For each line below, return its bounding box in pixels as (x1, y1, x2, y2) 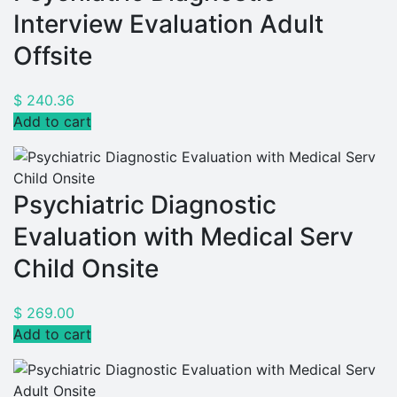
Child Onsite (13, 253, 159, 284)
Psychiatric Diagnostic (13, 189, 276, 220)
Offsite (13, 40, 92, 71)
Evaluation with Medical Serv (13, 221, 354, 252)
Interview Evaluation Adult (13, 8, 323, 39)
